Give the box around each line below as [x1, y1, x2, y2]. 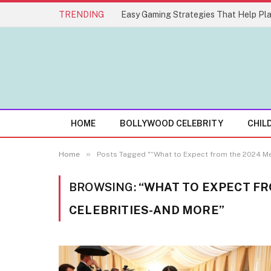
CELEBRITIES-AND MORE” [69, 203, 224, 217]
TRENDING [59, 9, 104, 19]
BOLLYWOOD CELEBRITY [120, 119, 223, 128]
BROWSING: [69, 180, 139, 194]
